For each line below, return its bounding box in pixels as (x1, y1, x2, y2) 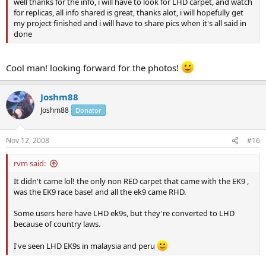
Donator (75, 105, 102, 115)
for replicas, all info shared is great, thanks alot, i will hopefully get (14, 7, 243, 18)
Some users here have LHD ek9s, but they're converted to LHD (14, 208, 235, 219)
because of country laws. (14, 218, 100, 230)
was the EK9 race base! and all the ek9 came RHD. (14, 186, 186, 198)
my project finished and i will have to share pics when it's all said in (14, 18, 246, 29)
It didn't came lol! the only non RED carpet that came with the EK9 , (14, 176, 249, 187)
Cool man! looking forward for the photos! (6, 61, 181, 74)
